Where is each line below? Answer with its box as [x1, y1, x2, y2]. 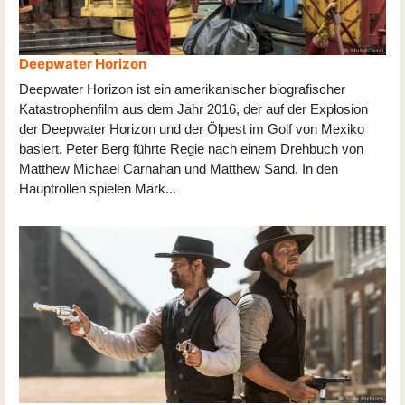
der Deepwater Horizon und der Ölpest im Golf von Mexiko [19, 120, 364, 137]
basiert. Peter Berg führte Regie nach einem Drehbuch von [19, 140, 363, 156]
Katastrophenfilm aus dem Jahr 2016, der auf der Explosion [19, 100, 368, 117]
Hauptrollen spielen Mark [19, 180, 165, 196]
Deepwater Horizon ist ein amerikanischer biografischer [19, 80, 345, 97]
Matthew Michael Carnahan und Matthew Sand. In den [19, 160, 338, 176]
